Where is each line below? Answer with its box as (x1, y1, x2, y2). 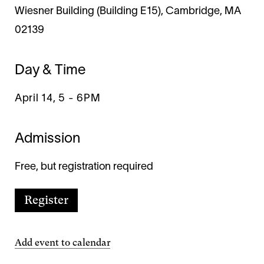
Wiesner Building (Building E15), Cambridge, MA (15, 6, 241, 17)
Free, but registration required (15, 162, 153, 173)
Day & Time (15, 64, 85, 78)
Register (24, 193, 68, 207)
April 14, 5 (15, 94, 65, 104)
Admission (15, 133, 80, 146)
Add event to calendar (15, 237, 110, 249)
